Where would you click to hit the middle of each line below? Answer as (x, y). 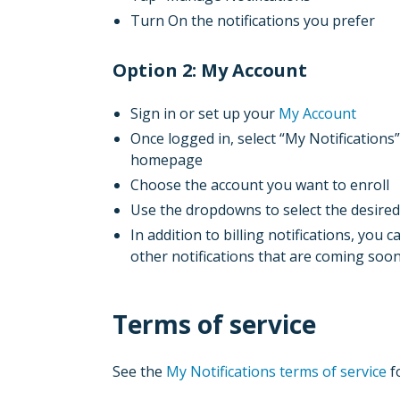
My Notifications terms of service (276, 371)
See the (139, 371)
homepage (167, 160)
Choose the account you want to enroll (260, 185)
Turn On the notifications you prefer (253, 21)
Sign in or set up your (204, 113)
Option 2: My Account (210, 70)
